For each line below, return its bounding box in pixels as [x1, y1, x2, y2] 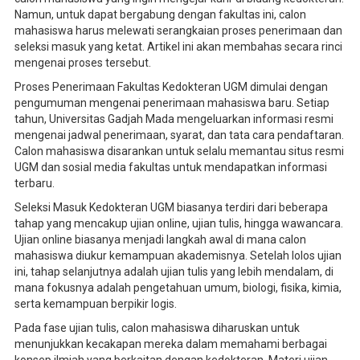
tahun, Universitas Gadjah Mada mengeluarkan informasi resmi [14, 112, 333, 125]
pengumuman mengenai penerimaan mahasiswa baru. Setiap [14, 96, 329, 109]
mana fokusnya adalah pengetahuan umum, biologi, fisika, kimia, [14, 280, 342, 294]
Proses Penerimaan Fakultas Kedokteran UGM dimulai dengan [14, 80, 328, 93]
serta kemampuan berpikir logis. [14, 297, 177, 310]
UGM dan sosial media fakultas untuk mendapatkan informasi [14, 160, 327, 174]
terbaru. [14, 176, 55, 190]
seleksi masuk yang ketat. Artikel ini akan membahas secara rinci [14, 39, 342, 53]
